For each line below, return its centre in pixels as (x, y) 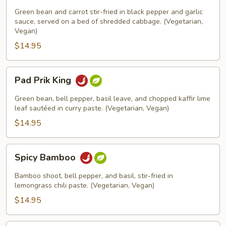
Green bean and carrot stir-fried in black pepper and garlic (109, 12)
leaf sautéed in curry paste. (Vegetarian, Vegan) (92, 108)
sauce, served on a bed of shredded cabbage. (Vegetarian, (109, 21)
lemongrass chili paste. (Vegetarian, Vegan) (84, 185)
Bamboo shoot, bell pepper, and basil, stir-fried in (94, 176)
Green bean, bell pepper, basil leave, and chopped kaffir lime (112, 99)
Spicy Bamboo (46, 158)
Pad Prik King (44, 80)
